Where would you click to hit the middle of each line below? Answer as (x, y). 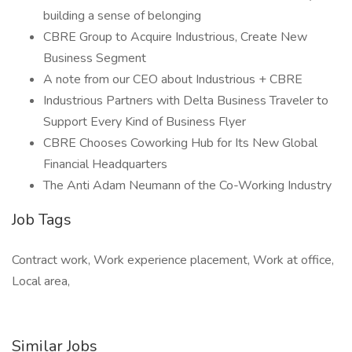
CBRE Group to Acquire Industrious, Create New (175, 37)
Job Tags (42, 220)
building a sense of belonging (122, 16)
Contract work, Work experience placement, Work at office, (173, 260)
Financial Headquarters (105, 164)
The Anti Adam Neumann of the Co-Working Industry (187, 185)
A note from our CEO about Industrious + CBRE (173, 79)
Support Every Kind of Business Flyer (145, 122)
